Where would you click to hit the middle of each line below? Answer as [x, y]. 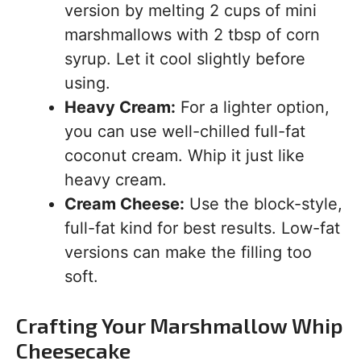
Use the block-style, [263, 204]
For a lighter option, [253, 107]
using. [87, 83]
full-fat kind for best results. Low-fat [202, 228]
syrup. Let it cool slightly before [185, 59]
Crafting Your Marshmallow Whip [180, 325]
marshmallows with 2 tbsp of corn [192, 35]
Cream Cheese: [124, 204]
